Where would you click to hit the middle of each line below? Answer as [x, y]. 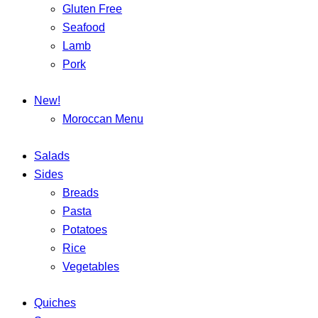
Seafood [84, 28]
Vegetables [91, 266]
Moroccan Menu [103, 119]
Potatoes [85, 229]
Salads [52, 155]
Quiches [55, 302]
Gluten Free [92, 9]
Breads [81, 192]
